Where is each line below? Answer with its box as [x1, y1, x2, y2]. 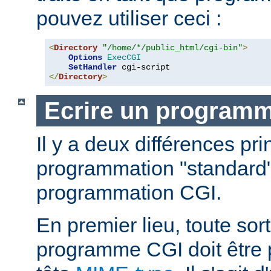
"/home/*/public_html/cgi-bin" [102, 42, 243, 53]
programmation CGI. [36, 181, 221, 204]
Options [68, 52, 102, 62]
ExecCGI [107, 52, 141, 62]
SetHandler [68, 62, 117, 72]
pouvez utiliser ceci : [36, 6, 221, 30]
